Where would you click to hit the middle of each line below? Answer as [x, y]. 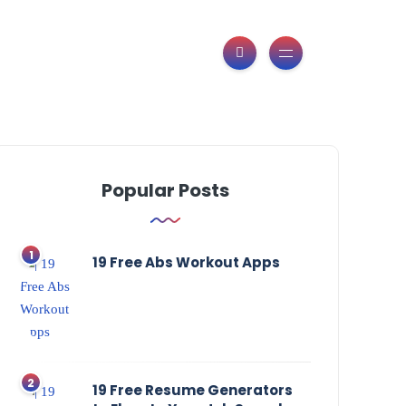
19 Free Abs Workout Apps [187, 263]
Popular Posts [166, 191]
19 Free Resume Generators [193, 391]
